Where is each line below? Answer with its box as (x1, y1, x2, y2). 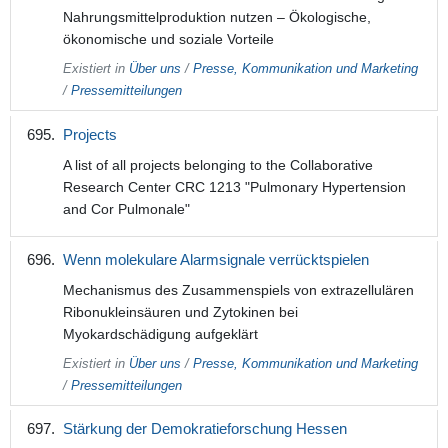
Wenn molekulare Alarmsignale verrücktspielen (62, 250, 369, 268)
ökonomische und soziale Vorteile (62, 31, 274, 48)
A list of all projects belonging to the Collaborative (62, 156, 373, 173)
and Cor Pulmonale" (62, 200, 190, 217)
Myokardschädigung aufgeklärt (62, 325, 258, 342)
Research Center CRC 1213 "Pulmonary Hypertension (62, 178, 406, 195)
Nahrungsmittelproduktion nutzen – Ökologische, (62, 9, 371, 26)
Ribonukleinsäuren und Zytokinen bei (62, 303, 298, 320)
